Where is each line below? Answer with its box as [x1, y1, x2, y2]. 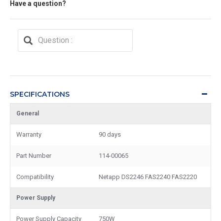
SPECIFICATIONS [10, 89, 70, 99]
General [16, 110, 39, 117]
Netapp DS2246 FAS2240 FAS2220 [99, 173, 197, 181]
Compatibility [16, 173, 54, 181]
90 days [99, 130, 121, 138]
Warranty [16, 130, 41, 138]
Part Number [16, 151, 51, 159]
